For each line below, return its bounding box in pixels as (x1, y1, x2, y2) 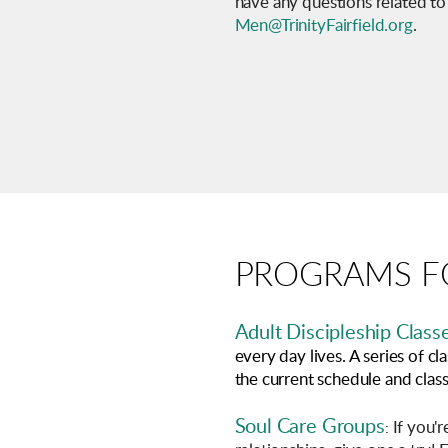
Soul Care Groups (234, 416, 385, 437)
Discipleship (286, 322, 396, 343)
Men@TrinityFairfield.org (234, 17, 413, 35)
